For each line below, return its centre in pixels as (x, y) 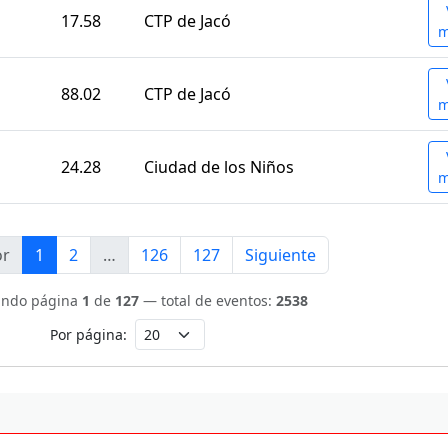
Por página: (88, 335)
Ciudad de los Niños (219, 167)
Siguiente (280, 255)
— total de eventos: (208, 301)
